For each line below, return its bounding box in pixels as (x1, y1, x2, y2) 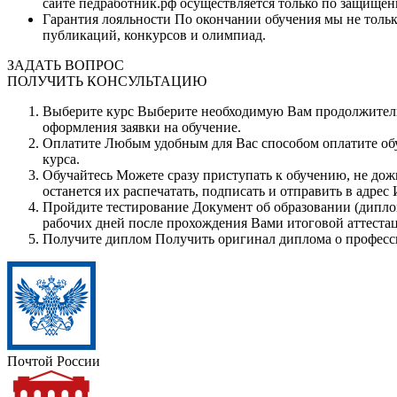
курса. (43, 152, 80, 167)
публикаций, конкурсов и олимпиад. (43, 27, 266, 43)
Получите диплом (43, 231, 152, 247)
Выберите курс (43, 104, 134, 120)
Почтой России (7, 354, 100, 370)
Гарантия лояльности (43, 12, 171, 27)
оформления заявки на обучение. (43, 120, 241, 136)
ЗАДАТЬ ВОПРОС (7, 58, 124, 74)
